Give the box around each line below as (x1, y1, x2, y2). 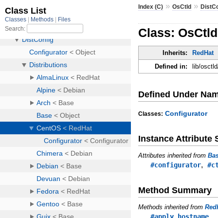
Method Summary (138, 185, 212, 195)
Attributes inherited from (138, 152, 208, 160)
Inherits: (163, 49, 188, 57)
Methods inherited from (138, 203, 205, 211)
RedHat (192, 49, 214, 57)
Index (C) (138, 3, 163, 10)
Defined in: (155, 63, 188, 71)
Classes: (138, 110, 163, 118)
